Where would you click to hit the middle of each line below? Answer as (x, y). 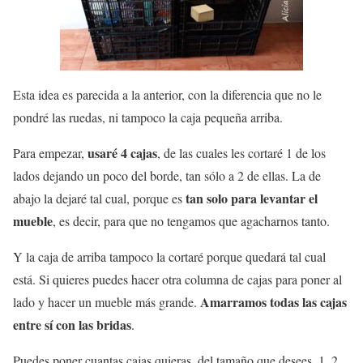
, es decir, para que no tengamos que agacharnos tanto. (191, 220)
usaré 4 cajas (121, 152)
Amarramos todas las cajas (273, 301)
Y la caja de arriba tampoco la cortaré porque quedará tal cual (169, 256)
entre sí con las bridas (72, 324)
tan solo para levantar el (252, 198)
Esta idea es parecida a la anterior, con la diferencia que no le (167, 94)
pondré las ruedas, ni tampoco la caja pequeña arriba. (148, 117)
